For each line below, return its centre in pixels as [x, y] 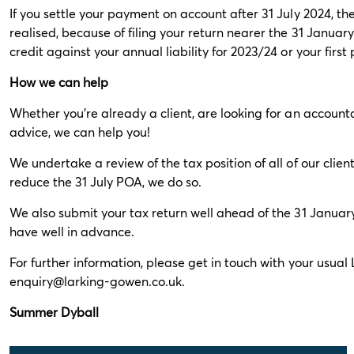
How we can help [59, 82]
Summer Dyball [55, 312]
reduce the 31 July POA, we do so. [106, 181]
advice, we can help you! [80, 132]
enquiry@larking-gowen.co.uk [96, 281]
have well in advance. [72, 231]
